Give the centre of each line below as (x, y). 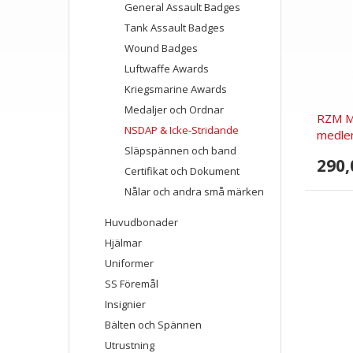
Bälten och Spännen (153, 325)
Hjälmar (123, 243)
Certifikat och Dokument (182, 171)
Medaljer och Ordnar (174, 110)
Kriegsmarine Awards (176, 89)
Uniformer (129, 263)
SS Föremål (132, 284)
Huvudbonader (141, 222)
